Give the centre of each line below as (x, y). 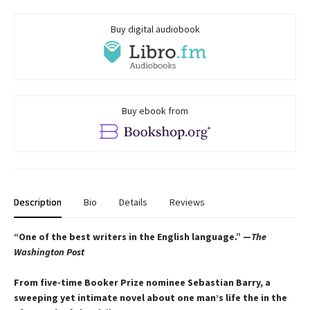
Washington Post (49, 252)
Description (38, 202)
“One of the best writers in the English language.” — (133, 237)
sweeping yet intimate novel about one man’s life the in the (151, 298)
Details (133, 202)
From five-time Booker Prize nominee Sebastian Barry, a (142, 283)
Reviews (187, 202)
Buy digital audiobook (155, 29)
